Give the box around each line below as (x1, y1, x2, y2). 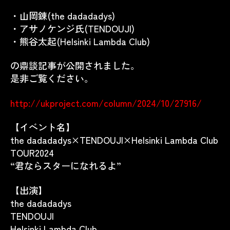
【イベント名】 (10, 120, 75, 133)
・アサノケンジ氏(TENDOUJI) (10, 21, 135, 35)
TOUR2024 (10, 146, 54, 159)
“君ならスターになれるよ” (10, 159, 121, 172)
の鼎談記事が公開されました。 (10, 59, 140, 72)
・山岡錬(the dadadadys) (10, 8, 115, 22)
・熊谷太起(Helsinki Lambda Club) (10, 34, 150, 48)
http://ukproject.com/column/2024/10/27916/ (10, 95, 202, 109)
